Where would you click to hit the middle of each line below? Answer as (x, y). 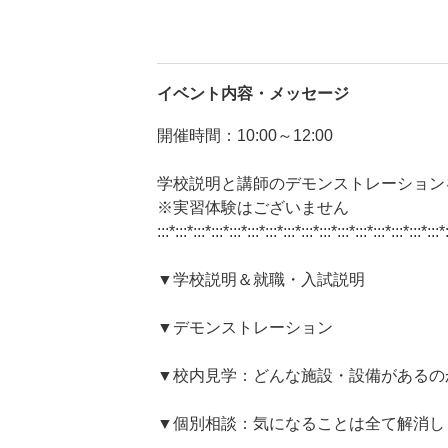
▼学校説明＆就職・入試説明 (261, 279)
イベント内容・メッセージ (253, 93)
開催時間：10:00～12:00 (245, 135)
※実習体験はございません (253, 207)
